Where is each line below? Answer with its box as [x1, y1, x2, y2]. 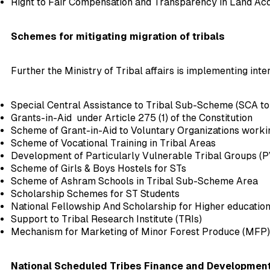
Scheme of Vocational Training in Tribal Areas [11, 137, 216, 149]
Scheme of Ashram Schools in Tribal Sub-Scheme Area [11, 175, 258, 187]
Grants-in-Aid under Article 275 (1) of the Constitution [11, 112, 253, 124]
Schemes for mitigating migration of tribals [11, 31, 225, 43]
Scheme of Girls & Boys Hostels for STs [11, 163, 186, 175]
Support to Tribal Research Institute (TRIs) [11, 213, 202, 225]
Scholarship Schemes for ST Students [11, 188, 180, 200]
